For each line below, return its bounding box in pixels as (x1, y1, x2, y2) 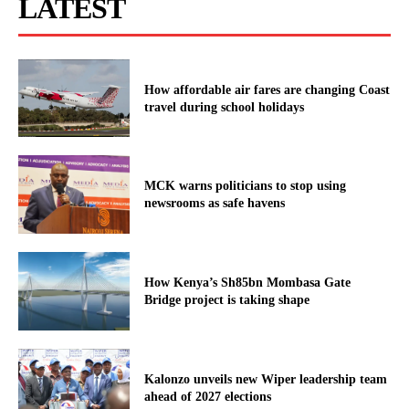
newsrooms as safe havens (144, 196, 286, 211)
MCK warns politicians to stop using (144, 179, 347, 194)
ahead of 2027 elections (144, 389, 272, 404)
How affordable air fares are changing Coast (144, 82, 391, 97)
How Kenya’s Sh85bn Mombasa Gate (144, 275, 351, 289)
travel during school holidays (144, 100, 305, 114)
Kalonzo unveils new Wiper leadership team (144, 372, 388, 386)
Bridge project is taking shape (144, 292, 310, 307)
